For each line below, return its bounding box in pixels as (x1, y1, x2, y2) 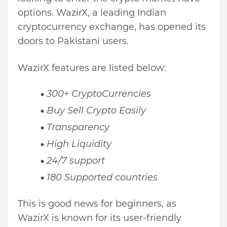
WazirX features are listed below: (18, 62, 166, 74)
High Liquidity (47, 138, 114, 150)
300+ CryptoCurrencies (47, 88, 151, 100)
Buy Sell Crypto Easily (47, 105, 148, 117)
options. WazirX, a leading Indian (18, 7, 166, 19)
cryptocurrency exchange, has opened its (18, 21, 206, 33)
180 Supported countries (47, 172, 158, 183)
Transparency (47, 122, 109, 133)
